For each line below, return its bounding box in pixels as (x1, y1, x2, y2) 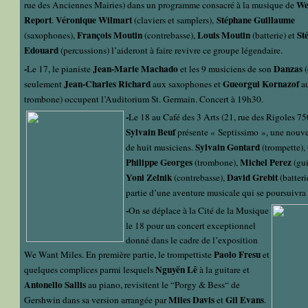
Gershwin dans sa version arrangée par (24, 294, 166, 307)
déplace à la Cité (152, 204, 214, 217)
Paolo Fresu (214, 247, 261, 262)
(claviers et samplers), (134, 14, 214, 27)
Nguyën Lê (155, 263, 197, 277)
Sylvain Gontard (195, 140, 260, 155)
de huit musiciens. (126, 141, 193, 154)
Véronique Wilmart (56, 13, 132, 27)
